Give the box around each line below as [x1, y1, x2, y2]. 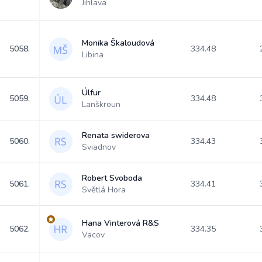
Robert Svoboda [82, 173, 142, 184]
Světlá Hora [82, 184, 126, 195]
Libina [82, 49, 104, 60]
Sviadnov [82, 142, 116, 153]
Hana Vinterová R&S [82, 218, 159, 229]
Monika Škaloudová [82, 37, 154, 49]
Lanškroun [82, 99, 120, 110]
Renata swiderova [82, 130, 150, 141]
